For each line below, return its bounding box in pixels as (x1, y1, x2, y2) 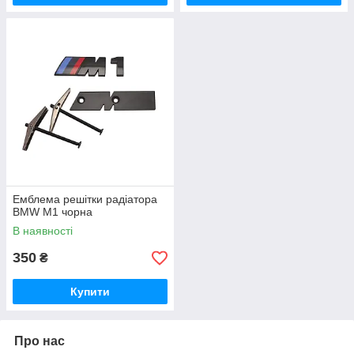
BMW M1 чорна (13, 205, 92, 219)
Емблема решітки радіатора (13, 193, 157, 206)
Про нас (14, 334, 65, 348)
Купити (70, 285, 110, 299)
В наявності (13, 224, 73, 238)
